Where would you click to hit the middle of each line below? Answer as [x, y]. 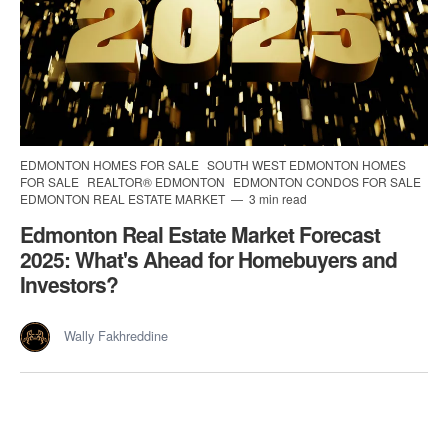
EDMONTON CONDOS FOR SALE [327, 181]
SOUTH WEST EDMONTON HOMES [306, 164]
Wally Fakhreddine [116, 335]
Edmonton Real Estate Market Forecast [200, 233]
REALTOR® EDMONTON [157, 181]
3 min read [276, 198]
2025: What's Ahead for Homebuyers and [208, 258]
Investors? [69, 283]
